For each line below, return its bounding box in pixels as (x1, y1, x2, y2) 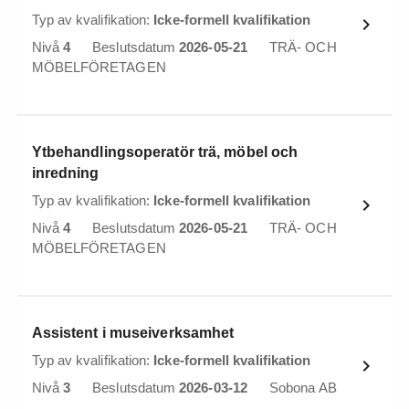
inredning (31, 165, 100, 181)
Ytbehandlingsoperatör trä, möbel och (31, 144, 299, 160)
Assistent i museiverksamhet (31, 325, 235, 341)
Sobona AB (269, 380, 337, 395)
